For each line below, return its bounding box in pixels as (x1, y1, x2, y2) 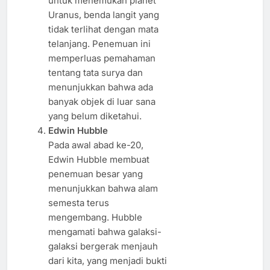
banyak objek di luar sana (48, 96, 155, 108)
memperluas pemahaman (48, 52, 155, 64)
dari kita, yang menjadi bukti (48, 255, 167, 267)
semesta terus (48, 197, 109, 209)
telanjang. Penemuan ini (48, 38, 151, 50)
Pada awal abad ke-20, (48, 139, 143, 151)
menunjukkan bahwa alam (48, 183, 158, 195)
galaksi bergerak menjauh (48, 240, 158, 253)
